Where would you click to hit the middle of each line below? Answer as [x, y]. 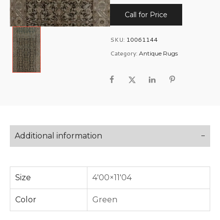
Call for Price [146, 15]
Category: [124, 53]
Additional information [58, 136]
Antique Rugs [158, 53]
